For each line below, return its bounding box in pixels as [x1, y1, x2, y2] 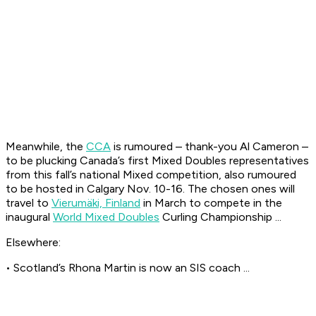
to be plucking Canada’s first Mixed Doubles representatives [6, 154, 309, 168]
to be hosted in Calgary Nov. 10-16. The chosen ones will [6, 182, 295, 196]
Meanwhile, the [6, 140, 86, 154]
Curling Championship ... [159, 210, 281, 224]
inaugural [6, 210, 53, 224]
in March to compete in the [140, 196, 282, 210]
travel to [6, 196, 51, 210]
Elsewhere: [6, 236, 61, 250]
